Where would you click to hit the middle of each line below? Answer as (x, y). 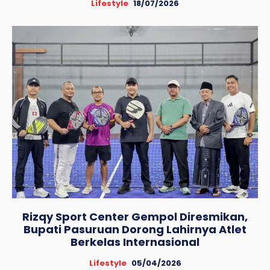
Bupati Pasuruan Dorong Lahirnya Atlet (135, 229)
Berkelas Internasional (135, 242)
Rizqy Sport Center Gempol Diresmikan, (135, 216)
